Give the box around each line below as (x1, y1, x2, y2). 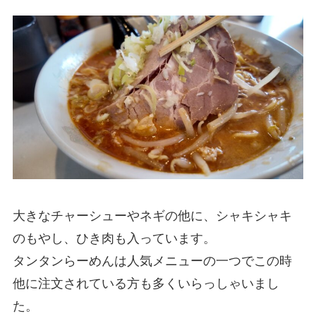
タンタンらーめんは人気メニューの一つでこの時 (12, 254, 292, 269)
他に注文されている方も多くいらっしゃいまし (12, 276, 279, 291)
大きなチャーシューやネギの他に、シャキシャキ (12, 209, 292, 224)
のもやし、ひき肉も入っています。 (12, 231, 216, 246)
